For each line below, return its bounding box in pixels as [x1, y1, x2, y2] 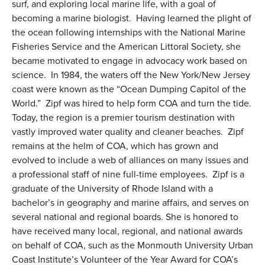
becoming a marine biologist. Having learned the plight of [12, 11, 251, 25]
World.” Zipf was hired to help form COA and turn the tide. [12, 96, 251, 111]
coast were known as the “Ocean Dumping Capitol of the [12, 82, 246, 96]
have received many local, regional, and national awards [12, 224, 243, 238]
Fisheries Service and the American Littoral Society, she [12, 40, 241, 54]
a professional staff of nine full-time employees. [12, 167, 208, 182]
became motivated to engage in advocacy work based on [12, 54, 247, 68]
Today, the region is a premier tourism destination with [12, 111, 235, 125]
